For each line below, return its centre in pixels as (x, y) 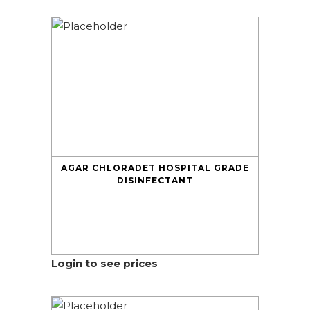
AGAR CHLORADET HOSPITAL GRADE (155, 168)
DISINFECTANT (155, 180)
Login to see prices (104, 263)
